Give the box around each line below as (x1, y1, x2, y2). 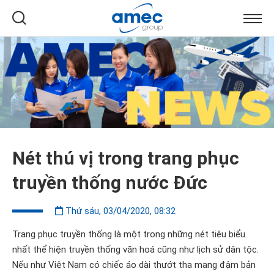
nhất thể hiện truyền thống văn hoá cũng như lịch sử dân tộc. (12, 244, 259, 255)
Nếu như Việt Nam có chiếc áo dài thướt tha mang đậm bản (12, 259, 256, 270)
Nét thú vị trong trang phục (12, 147, 239, 169)
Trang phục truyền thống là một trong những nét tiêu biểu (12, 229, 245, 240)
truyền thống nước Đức (12, 172, 207, 193)
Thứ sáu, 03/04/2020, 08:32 (65, 206, 176, 217)
